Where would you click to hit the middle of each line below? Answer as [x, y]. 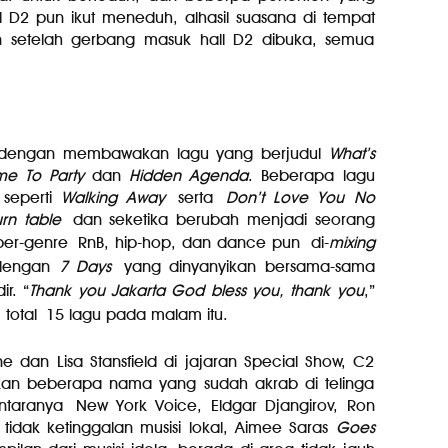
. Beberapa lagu [311, 175]
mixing [351, 242]
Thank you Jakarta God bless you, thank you [196, 290]
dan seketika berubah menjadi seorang [218, 219]
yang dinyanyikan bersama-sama [243, 266]
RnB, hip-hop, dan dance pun [194, 242]
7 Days [85, 266]
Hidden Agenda [189, 175]
